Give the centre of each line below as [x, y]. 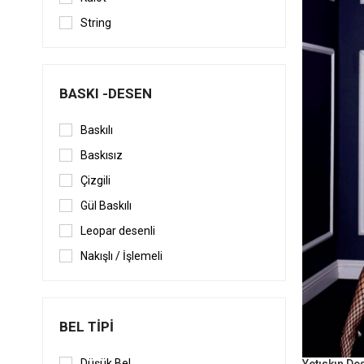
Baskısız [102, 156]
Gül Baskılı [106, 206]
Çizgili [95, 181]
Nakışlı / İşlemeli [121, 256]
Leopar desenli [118, 231]
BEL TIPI [87, 327]
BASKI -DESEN [106, 94]
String [96, 23]
